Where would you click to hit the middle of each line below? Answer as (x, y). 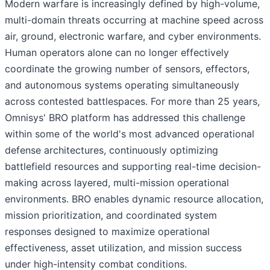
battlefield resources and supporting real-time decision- (133, 167)
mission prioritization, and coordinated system (111, 215)
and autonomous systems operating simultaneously (122, 85)
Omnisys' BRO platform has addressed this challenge (125, 118)
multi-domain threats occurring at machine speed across (134, 20)
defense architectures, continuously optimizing (111, 150)
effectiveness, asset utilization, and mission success (123, 248)
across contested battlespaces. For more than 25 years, (132, 102)
